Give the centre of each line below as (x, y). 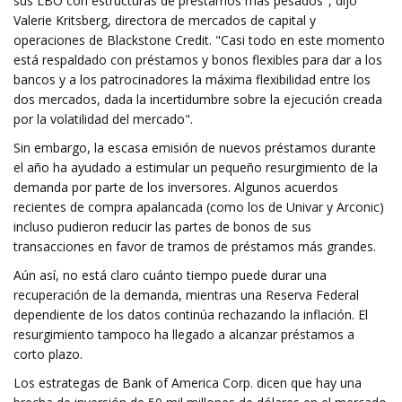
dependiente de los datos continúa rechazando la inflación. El (191, 315)
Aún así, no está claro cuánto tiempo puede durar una (170, 275)
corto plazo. (48, 354)
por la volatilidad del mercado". (103, 119)
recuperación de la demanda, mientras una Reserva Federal (186, 295)
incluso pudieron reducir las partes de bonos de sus (162, 227)
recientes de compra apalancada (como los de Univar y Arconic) (199, 207)
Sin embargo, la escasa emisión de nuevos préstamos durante (195, 148)
